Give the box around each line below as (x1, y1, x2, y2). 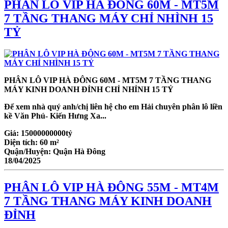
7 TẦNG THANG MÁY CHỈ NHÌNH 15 (4, 12, 213, 25)
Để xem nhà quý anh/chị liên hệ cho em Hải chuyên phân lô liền (4, 102, 222, 111)
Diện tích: (4, 138, 40, 147)
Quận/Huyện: (4, 147, 53, 156)
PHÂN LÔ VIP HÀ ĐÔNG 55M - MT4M (4, 181, 219, 194)
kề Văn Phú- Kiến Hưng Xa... (4, 111, 106, 121)
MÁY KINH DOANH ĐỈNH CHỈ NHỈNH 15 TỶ (4, 85, 174, 94)
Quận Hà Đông (53, 147, 105, 156)
